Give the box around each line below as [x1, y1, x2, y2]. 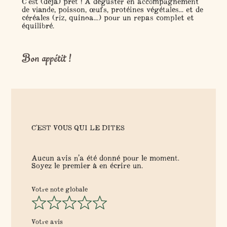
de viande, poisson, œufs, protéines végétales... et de [21, 5, 203, 15]
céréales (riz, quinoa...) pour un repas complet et [21, 13, 194, 23]
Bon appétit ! [21, 53, 71, 65]
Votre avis [31, 217, 63, 226]
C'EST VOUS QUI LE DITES [31, 123, 125, 133]
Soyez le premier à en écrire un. [31, 161, 143, 171]
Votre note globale [31, 185, 88, 194]
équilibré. [21, 21, 54, 31]
